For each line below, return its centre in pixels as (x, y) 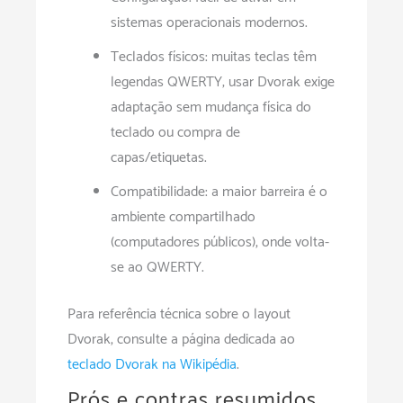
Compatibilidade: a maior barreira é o (219, 193)
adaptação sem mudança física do (211, 108)
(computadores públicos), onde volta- (220, 243)
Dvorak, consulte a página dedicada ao (181, 340)
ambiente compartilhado (183, 218)
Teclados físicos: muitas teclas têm (214, 58)
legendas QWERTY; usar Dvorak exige (223, 83)
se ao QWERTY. (157, 268)
